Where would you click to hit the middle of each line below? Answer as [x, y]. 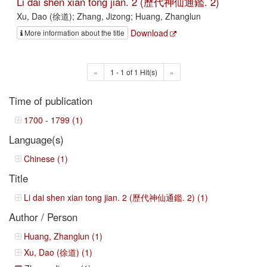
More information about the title [74, 32]
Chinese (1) [46, 158]
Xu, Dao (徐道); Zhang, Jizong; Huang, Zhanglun [109, 16]
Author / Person [43, 217]
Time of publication [51, 100]
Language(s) [36, 139]
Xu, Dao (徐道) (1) [58, 252]
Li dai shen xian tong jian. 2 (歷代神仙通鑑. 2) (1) [116, 197]
